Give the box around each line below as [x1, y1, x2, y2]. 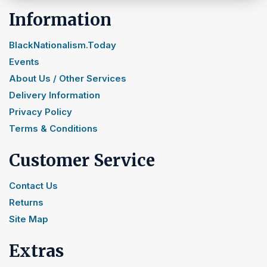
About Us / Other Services [9, 73, 126, 85]
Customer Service [9, 150, 155, 172]
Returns [9, 197, 44, 209]
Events [9, 56, 39, 68]
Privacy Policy [9, 106, 72, 118]
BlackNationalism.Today [9, 39, 116, 51]
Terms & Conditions [9, 123, 98, 135]
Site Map [9, 213, 48, 225]
